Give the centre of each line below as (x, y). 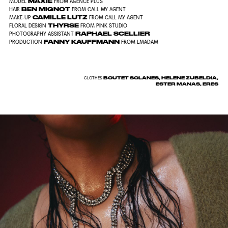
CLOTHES (93, 78)
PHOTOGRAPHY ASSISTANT (41, 34)
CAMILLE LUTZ (60, 17)
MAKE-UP (20, 17)
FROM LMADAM (139, 42)
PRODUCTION (25, 42)
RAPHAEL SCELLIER (112, 34)
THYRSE (63, 25)
